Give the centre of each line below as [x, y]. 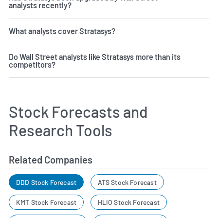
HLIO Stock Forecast [128, 202]
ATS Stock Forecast [127, 182]
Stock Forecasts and [78, 112]
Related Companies [51, 160]
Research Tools [61, 130]
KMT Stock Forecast [46, 202]
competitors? [32, 65]
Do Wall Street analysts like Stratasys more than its [95, 57]
